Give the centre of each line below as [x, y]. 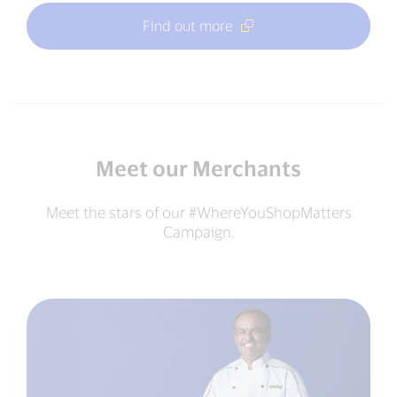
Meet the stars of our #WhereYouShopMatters [198, 211]
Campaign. [198, 231]
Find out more [188, 25]
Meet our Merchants [198, 167]
